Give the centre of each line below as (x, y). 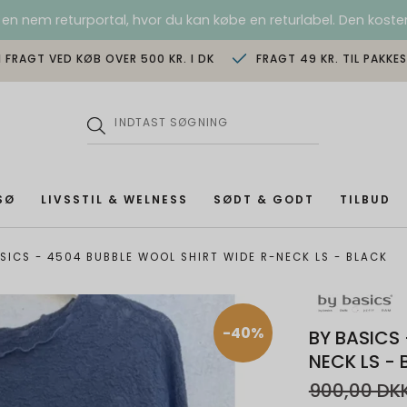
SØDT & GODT (263, 200)
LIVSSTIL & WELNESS (114, 200)
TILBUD (365, 200)
